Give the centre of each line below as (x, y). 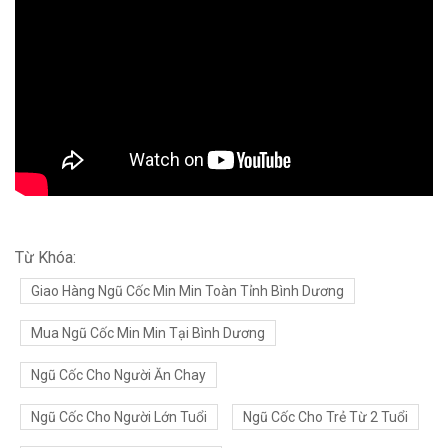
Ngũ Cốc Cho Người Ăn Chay (118, 375)
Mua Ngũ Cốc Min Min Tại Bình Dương (148, 333)
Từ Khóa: (45, 258)
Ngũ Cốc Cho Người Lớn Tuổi (119, 417)
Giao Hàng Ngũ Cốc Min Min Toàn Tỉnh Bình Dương (187, 291)
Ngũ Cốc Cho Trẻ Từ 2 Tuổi (325, 417)
